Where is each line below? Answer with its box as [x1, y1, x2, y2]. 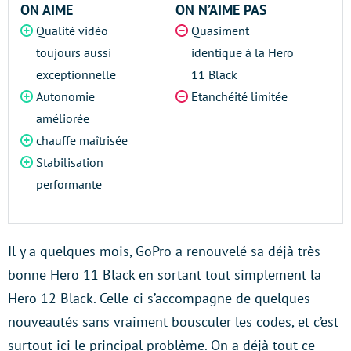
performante [36, 176, 102, 192]
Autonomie [36, 89, 95, 104]
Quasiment [191, 23, 249, 38]
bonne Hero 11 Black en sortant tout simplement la [8, 266, 321, 284]
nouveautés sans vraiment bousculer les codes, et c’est [8, 313, 338, 331]
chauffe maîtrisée [36, 132, 128, 148]
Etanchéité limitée [191, 89, 288, 104]
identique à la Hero [191, 45, 294, 60]
